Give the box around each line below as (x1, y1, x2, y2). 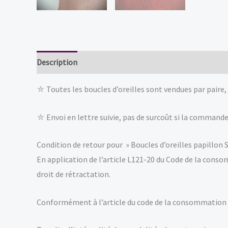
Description (37, 57, 77, 67)
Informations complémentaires (87, 57, 198, 67)
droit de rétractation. (37, 169, 110, 180)
